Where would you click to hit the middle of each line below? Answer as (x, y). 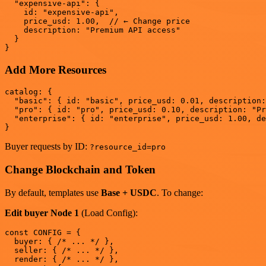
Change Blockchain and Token (80, 170)
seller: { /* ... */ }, (62, 250)
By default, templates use (53, 192)
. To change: (180, 192)
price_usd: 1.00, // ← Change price (97, 21)
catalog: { (28, 92)
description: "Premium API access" (93, 30)
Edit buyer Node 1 (42, 213)
